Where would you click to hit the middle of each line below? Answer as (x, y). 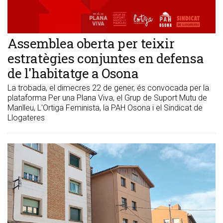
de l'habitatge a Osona (73, 73)
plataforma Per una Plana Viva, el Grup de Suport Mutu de (107, 98)
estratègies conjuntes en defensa (106, 58)
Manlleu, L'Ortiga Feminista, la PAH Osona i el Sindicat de (105, 108)
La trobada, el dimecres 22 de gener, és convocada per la (108, 88)
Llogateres (26, 118)
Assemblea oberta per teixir (91, 44)
